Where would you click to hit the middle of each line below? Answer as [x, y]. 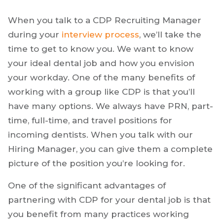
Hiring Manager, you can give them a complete [110, 149]
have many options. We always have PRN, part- [110, 106]
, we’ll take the [170, 35]
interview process [100, 35]
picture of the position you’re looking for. [98, 164]
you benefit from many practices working [98, 214]
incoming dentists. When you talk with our [100, 135]
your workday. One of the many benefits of [101, 78]
